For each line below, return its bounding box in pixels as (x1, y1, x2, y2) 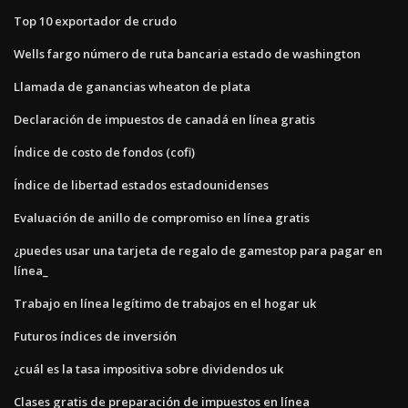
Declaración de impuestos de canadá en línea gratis (14, 110, 315, 127)
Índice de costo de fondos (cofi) (14, 143, 195, 160)
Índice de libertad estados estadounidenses (14, 176, 269, 193)
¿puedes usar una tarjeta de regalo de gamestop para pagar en (14, 241, 382, 259)
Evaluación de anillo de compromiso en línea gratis (14, 209, 310, 226)
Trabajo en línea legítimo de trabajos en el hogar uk (14, 294, 316, 311)
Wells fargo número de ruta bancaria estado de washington (14, 45, 361, 62)
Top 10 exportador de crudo (14, 12, 177, 29)
